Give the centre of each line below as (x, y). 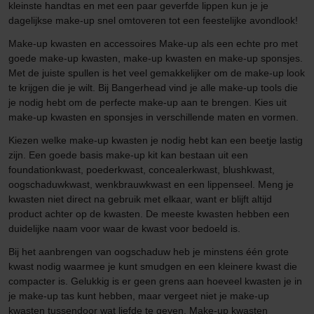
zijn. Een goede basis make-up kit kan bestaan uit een (128, 155)
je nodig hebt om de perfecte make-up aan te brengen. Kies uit (148, 102)
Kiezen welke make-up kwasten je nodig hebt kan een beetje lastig (156, 140)
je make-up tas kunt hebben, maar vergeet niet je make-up (139, 295)
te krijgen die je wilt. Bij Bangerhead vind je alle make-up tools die (153, 87)
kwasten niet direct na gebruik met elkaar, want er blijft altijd (140, 199)
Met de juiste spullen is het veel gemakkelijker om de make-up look (157, 73)
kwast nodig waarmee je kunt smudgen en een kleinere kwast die (153, 266)
